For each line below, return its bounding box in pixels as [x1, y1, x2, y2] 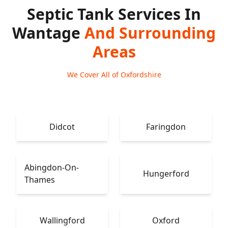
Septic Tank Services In [27, 4, 201, 24]
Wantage [12, 22, 84, 43]
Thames [24, 174, 55, 185]
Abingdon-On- [24, 162, 79, 173]
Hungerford [142, 168, 189, 179]
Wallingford [39, 215, 85, 226]
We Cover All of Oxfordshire [67, 70, 161, 79]
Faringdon [146, 121, 186, 132]
